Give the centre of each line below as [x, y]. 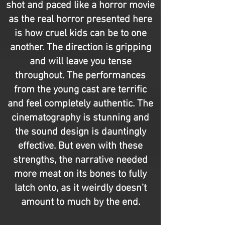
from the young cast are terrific [80, 90]
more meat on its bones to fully [80, 174]
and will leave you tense [80, 62]
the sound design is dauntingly [80, 132]
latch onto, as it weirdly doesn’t [80, 188]
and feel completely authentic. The [80, 104]
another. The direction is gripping [80, 48]
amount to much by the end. [80, 202]
